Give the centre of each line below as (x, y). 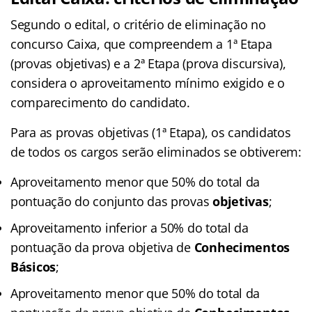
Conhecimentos (242, 247)
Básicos (33, 266)
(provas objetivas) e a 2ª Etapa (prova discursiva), (148, 63)
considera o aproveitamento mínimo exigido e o (148, 83)
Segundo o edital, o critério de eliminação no (138, 24)
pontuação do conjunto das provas (112, 201)
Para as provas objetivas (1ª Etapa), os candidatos (151, 132)
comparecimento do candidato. (100, 102)
